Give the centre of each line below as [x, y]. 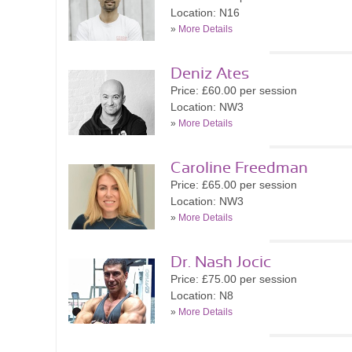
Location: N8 [202, 295]
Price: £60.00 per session [234, 90]
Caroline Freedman [239, 168]
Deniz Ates [210, 74]
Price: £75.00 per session [234, 279]
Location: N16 [205, 13]
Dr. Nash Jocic [221, 262]
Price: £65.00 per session [234, 185]
